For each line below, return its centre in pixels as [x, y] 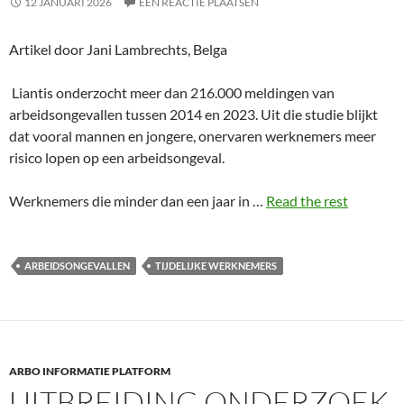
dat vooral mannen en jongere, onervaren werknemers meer [193, 136]
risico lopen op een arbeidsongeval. [118, 157]
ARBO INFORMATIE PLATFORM [90, 371]
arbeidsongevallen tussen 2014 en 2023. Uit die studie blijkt [193, 114]
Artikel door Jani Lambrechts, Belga [118, 49]
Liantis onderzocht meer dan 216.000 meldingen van [172, 92]
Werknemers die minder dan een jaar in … [138, 201]
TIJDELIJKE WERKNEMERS [216, 266]
